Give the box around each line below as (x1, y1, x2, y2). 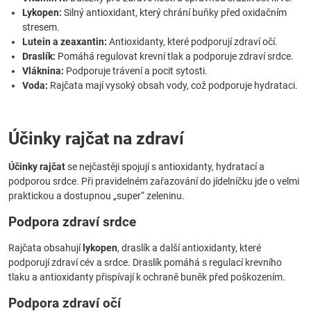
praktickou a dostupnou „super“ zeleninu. (8, 190, 185, 201)
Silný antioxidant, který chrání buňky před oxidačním (62, 7, 287, 18)
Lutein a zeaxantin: (22, 36, 107, 47)
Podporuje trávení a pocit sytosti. (64, 65, 208, 76)
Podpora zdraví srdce (8, 214, 136, 230)
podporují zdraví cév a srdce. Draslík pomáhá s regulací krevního (8, 257, 282, 268)
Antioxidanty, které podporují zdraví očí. (107, 36, 278, 47)
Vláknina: (22, 65, 64, 76)
